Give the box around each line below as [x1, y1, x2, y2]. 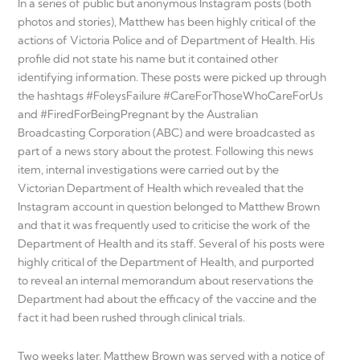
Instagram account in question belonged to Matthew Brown [18, 199, 320, 215]
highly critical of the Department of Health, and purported [18, 255, 314, 270]
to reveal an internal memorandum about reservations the [18, 273, 313, 288]
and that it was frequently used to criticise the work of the [18, 218, 310, 233]
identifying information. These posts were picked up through [18, 70, 326, 85]
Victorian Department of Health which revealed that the [18, 181, 304, 196]
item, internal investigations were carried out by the [18, 162, 279, 178]
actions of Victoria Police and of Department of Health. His [18, 33, 315, 48]
